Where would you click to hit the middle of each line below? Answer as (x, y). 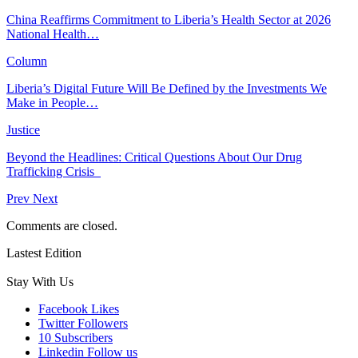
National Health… (53, 34)
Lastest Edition (44, 253)
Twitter (56, 323)
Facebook (63, 308)
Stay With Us (40, 281)
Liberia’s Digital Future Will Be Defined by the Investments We (167, 88)
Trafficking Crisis (54, 171)
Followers (103, 323)
